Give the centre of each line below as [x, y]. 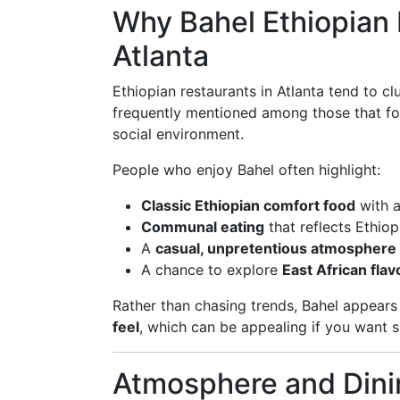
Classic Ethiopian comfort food [248, 205]
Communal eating [203, 227]
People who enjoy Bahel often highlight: [246, 170]
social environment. [178, 134]
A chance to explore [212, 270]
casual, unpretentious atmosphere [276, 248]
